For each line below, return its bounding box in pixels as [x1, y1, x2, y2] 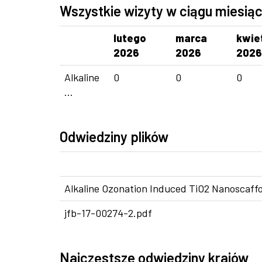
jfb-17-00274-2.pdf [64, 206, 152, 219]
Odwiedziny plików [60, 128, 168, 145]
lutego [113, 32, 146, 44]
